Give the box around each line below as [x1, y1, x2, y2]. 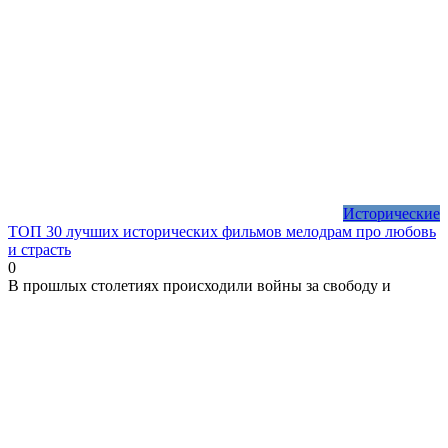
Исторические [343, 204, 440, 222]
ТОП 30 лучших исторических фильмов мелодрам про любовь [8, 222, 436, 240]
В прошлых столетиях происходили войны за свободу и [8, 276, 391, 294]
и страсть [8, 240, 71, 258]
